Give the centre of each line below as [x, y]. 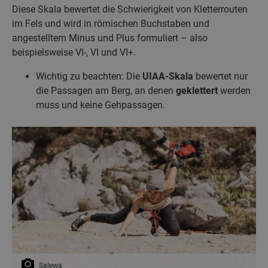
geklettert [197, 91]
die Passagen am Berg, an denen [106, 91]
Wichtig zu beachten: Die [89, 76]
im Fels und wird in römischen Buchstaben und [111, 24]
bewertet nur [220, 76]
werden [234, 91]
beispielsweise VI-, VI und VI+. [74, 52]
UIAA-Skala [168, 76]
